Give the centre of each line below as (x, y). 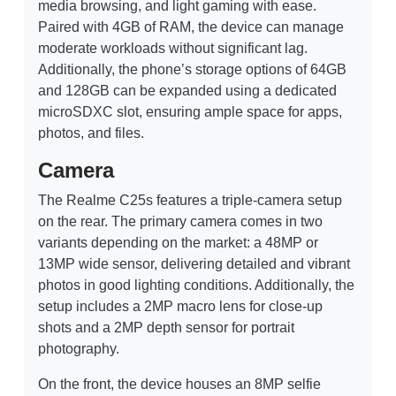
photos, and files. (91, 133)
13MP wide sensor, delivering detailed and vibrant (194, 264)
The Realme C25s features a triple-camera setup (190, 201)
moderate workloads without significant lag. (173, 49)
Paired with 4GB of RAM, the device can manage (191, 27)
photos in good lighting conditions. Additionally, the (196, 286)
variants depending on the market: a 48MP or (178, 243)
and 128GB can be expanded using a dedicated (187, 91)
